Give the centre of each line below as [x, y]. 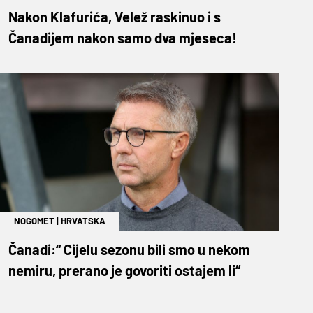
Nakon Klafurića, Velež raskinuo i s [115, 16]
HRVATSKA [83, 220]
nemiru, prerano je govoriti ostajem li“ [124, 270]
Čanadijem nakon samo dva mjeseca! [123, 37]
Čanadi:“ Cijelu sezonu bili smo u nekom [129, 249]
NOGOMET [34, 220]
